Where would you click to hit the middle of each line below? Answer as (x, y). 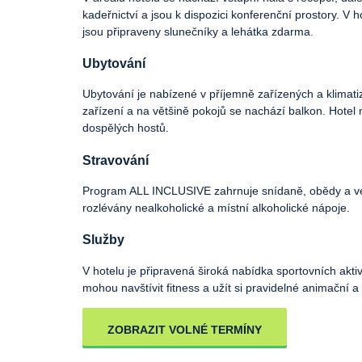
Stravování (116, 160)
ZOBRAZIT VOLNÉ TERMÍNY (185, 329)
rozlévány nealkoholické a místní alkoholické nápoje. (216, 208)
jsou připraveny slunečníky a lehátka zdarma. (198, 31)
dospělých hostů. (126, 128)
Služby (103, 240)
